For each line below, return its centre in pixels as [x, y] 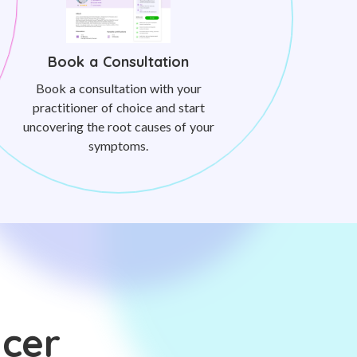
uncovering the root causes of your [118, 126]
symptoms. [118, 145]
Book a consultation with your [118, 88]
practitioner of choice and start [118, 107]
